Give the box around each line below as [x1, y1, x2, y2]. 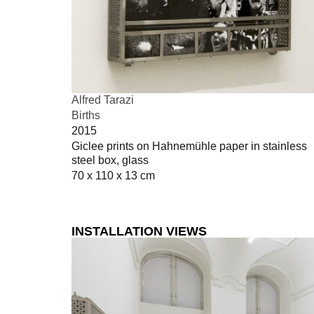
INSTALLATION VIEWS [71, 224, 207, 239]
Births [71, 109, 100, 122]
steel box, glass [71, 154, 149, 167]
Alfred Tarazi [71, 94, 134, 107]
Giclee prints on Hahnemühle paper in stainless [71, 140, 307, 153]
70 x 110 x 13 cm [71, 170, 155, 182]
